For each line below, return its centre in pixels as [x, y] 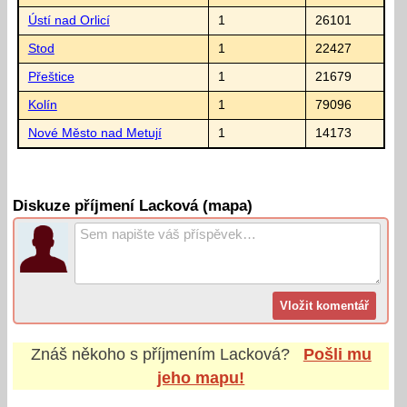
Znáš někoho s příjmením [125, 354]
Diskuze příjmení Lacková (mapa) [133, 206]
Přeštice [51, 76]
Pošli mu [337, 354]
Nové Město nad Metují [94, 133]
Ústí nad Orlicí [69, 20]
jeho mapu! [201, 377]
